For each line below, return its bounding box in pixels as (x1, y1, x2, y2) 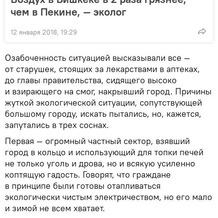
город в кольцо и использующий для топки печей (5, 146, 203, 158)
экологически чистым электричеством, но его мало (5, 191, 212, 202)
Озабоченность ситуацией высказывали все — (5, 52, 190, 63)
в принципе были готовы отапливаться (5, 180, 161, 191)
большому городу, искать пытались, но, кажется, (5, 108, 201, 119)
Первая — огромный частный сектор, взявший (5, 135, 190, 146)
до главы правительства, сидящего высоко (5, 74, 177, 86)
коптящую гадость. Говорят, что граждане (5, 168, 171, 180)
